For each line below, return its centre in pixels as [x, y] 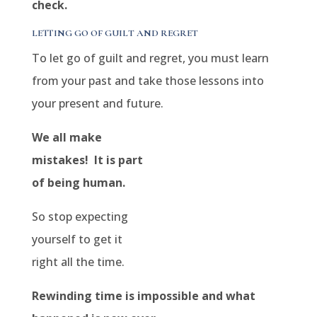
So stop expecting [80, 217]
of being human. [78, 183]
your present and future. [97, 103]
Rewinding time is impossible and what [143, 296]
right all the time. [78, 262]
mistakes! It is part [87, 160]
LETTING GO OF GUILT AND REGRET [115, 33]
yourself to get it [77, 239]
